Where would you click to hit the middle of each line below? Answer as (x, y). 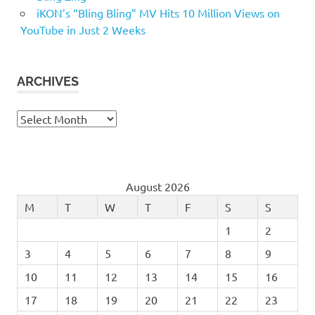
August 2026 (157, 186)
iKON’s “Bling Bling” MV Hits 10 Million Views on (158, 12)
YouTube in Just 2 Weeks (83, 29)
